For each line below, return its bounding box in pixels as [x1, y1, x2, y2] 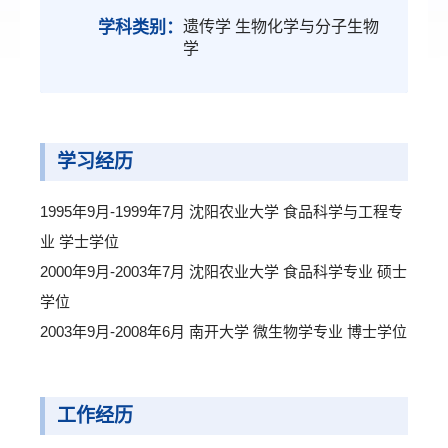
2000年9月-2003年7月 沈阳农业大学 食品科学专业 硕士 [40, 263, 407, 280]
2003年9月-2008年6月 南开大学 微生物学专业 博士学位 [40, 323, 407, 340]
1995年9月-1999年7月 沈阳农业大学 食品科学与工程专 [40, 203, 403, 220]
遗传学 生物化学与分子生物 [183, 18, 379, 35]
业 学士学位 [40, 233, 119, 250]
